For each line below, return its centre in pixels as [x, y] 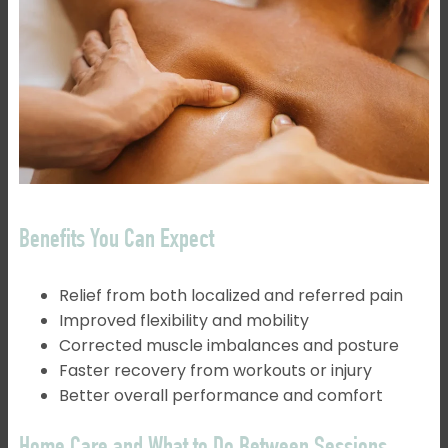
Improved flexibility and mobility [183, 320]
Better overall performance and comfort [220, 395]
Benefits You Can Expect [116, 240]
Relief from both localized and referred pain [230, 295]
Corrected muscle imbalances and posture [228, 345]
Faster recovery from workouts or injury [215, 370]
